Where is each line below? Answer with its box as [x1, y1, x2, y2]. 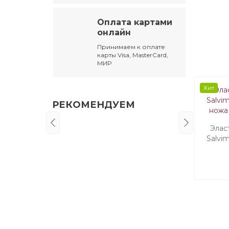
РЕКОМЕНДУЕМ [52, 99, 135, 110]
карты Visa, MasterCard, [97, 51, 169, 59]
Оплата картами [97, 17, 173, 27]
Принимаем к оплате [97, 42, 166, 51]
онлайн [97, 27, 131, 37]
